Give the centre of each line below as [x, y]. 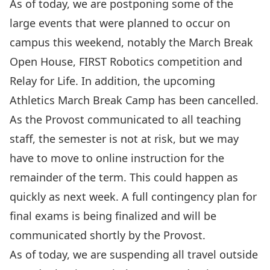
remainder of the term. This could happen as [124, 177]
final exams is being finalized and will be [113, 216]
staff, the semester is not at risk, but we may [124, 139]
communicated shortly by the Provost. [108, 235]
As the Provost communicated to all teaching [125, 119]
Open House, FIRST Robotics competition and [126, 61]
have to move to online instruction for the [117, 158]
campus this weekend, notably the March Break [131, 42]
